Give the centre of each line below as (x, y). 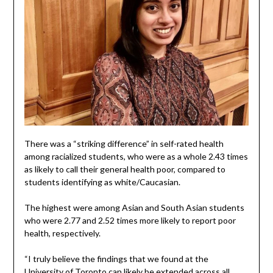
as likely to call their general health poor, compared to (125, 169)
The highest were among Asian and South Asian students (134, 208)
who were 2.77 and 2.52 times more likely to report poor (130, 221)
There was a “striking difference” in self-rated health (124, 144)
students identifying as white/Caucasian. (102, 182)
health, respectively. (62, 233)
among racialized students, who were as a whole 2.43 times (136, 157)
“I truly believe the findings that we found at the (116, 259)
